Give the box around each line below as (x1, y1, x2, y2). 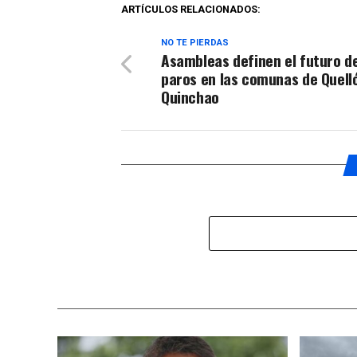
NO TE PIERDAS (161, 37, 229, 48)
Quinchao (161, 84, 219, 108)
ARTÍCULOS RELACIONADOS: (121, 2, 261, 15)
